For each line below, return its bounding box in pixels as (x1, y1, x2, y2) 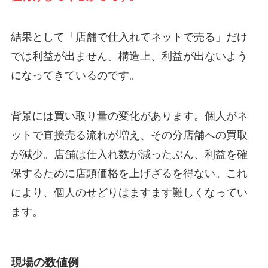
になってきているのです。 (10, 69, 140, 81)
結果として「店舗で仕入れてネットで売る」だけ (10, 31, 248, 43)
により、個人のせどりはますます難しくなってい (10, 186, 248, 199)
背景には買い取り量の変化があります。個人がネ (10, 109, 248, 122)
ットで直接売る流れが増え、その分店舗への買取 (10, 129, 248, 141)
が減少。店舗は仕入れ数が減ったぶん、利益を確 (10, 148, 248, 160)
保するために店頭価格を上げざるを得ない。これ (10, 167, 248, 179)
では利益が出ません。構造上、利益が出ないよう (10, 50, 248, 62)
